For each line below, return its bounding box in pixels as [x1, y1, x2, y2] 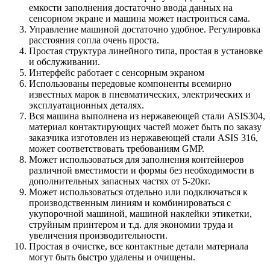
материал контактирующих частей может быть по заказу [29, 121, 262, 132]
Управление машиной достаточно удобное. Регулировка [29, 24, 260, 34]
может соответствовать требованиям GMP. [29, 143, 204, 154]
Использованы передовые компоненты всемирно [29, 78, 231, 89]
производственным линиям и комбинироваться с [29, 197, 231, 208]
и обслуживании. [29, 56, 100, 67]
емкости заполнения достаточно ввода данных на [29, 2, 233, 13]
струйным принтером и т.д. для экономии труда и [29, 219, 233, 230]
